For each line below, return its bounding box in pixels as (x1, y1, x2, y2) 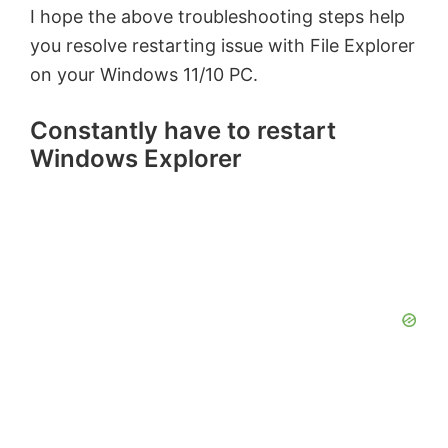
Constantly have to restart (30, 116, 336, 146)
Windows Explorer (30, 144, 242, 174)
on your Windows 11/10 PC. (30, 64, 258, 86)
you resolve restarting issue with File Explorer (30, 35, 415, 57)
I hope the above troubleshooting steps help (30, 6, 405, 28)
